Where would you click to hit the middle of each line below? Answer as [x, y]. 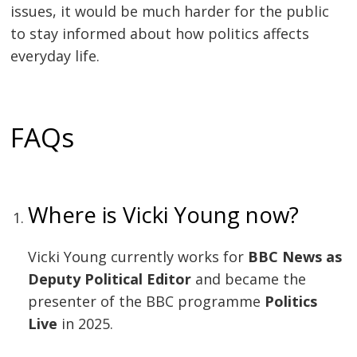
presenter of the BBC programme [147, 302]
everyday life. [55, 55]
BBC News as [295, 257]
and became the [249, 279]
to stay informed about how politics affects [160, 33]
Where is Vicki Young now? [164, 214]
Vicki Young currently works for [138, 257]
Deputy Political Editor [110, 279]
